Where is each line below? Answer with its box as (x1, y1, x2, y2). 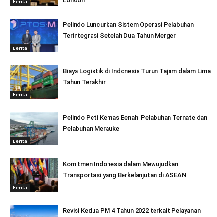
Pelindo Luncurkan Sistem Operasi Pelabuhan (63, 21, 194, 28)
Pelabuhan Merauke (63, 125, 119, 132)
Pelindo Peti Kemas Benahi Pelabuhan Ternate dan (63, 114, 207, 121)
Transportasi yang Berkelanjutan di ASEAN (63, 171, 186, 179)
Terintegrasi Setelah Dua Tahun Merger (63, 32, 176, 39)
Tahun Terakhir (63, 78, 106, 86)
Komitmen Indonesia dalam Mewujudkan (63, 160, 178, 168)
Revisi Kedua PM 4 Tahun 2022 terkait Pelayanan (63, 207, 201, 214)
